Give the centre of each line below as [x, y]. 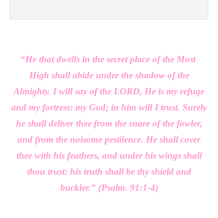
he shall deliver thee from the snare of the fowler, [109, 123]
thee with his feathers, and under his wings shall [109, 155]
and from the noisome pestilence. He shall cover [109, 139]
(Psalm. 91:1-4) [128, 188]
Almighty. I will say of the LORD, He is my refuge [109, 91]
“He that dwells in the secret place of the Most [109, 59]
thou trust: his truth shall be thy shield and [109, 172]
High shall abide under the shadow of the [109, 75]
